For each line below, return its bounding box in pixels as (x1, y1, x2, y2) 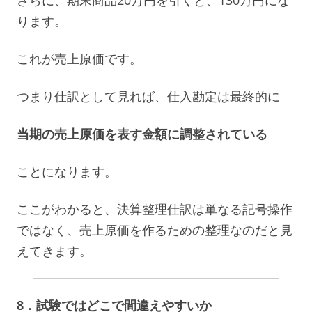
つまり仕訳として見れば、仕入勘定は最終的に (17, 87, 280, 104)
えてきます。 (17, 242, 92, 259)
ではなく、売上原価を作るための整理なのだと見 (17, 221, 292, 238)
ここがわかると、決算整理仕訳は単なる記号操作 (17, 200, 292, 217)
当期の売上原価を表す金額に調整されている (17, 125, 267, 142)
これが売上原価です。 (17, 49, 142, 67)
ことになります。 (17, 162, 117, 180)
